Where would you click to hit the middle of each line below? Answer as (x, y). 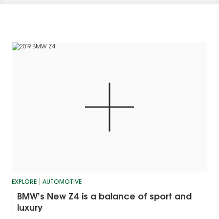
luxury (30, 209)
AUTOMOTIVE (62, 183)
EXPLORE (24, 183)
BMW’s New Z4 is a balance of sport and (104, 198)
